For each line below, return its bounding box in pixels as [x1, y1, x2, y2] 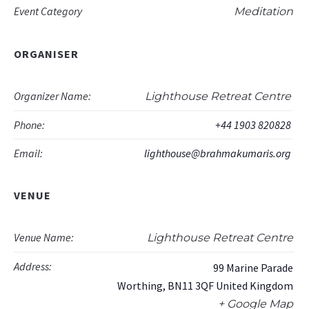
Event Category [14, 4, 83, 19]
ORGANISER [14, 47, 79, 61]
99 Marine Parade [213, 261, 294, 275]
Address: [14, 259, 52, 274]
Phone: [14, 118, 46, 132]
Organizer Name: [14, 89, 92, 103]
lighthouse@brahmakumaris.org [144, 146, 292, 161]
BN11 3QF [168, 279, 215, 293]
